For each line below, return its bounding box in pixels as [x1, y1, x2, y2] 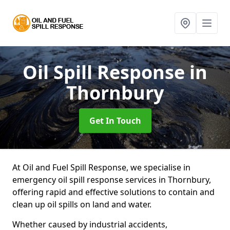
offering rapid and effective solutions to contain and [12, 186, 215, 198]
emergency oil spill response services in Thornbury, [12, 174, 211, 185]
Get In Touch [89, 115, 141, 126]
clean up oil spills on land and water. [12, 199, 151, 210]
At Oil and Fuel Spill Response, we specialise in [12, 162, 190, 173]
